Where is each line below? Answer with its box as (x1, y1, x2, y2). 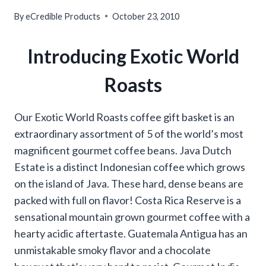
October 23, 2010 (112, 11, 180, 21)
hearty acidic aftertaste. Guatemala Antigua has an (14, 226, 248, 240)
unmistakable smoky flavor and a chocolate (14, 243, 211, 256)
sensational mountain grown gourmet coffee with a (14, 210, 250, 223)
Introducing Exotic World (27, 44, 239, 68)
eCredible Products (26, 11, 101, 21)
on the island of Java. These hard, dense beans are (14, 176, 243, 190)
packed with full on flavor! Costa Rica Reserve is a (14, 193, 241, 207)
